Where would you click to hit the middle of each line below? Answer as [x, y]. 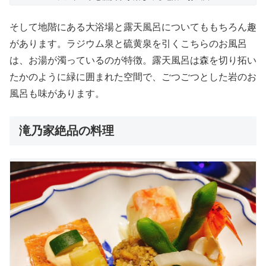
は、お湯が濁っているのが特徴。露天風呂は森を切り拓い [133, 60]
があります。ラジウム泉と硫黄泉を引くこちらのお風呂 [128, 43]
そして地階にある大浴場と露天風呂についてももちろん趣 [133, 27]
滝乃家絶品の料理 [66, 130]
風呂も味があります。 [57, 93]
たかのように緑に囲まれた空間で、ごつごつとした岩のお [133, 77]
